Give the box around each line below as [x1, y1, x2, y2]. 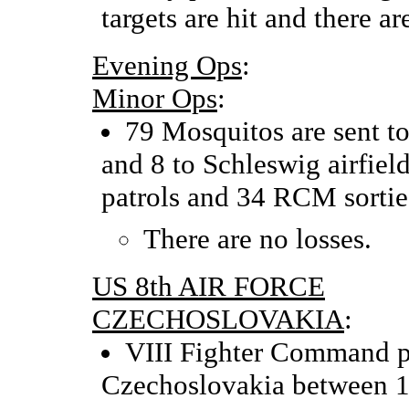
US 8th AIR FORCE [92, 269, 325, 302]
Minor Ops [92, 81, 217, 114]
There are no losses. [143, 222, 372, 255]
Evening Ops [92, 48, 242, 81]
